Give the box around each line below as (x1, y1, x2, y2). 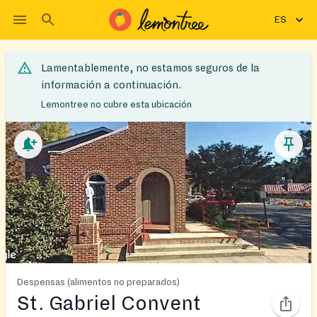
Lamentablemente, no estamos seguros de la (41, 62, 260, 74)
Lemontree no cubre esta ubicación (41, 99, 192, 110)
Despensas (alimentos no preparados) (17, 276, 180, 287)
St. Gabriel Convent (17, 292, 201, 314)
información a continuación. (41, 79, 181, 91)
